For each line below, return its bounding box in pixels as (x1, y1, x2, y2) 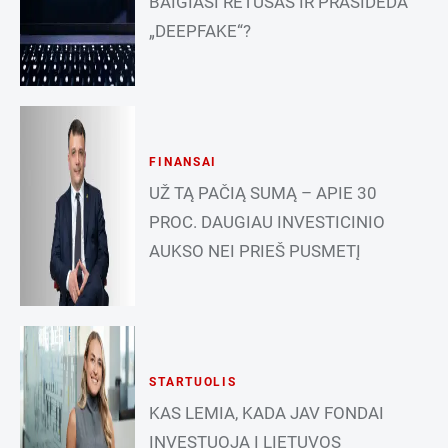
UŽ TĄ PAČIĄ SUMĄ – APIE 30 (149, 183, 378, 204)
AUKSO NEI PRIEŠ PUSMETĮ (149, 241, 362, 262)
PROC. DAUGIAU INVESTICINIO (149, 212, 386, 233)
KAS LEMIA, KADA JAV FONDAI (149, 403, 385, 424)
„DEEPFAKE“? (149, 21, 252, 42)
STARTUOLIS (149, 375, 237, 390)
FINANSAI (149, 155, 218, 170)
